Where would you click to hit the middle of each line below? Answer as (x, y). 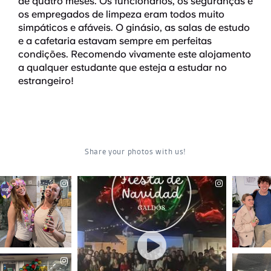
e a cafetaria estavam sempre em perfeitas (115, 41)
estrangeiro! (46, 80)
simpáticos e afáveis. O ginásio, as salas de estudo (134, 27)
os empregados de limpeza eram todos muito (121, 14)
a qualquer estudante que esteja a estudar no (122, 67)
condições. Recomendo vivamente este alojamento (135, 54)
